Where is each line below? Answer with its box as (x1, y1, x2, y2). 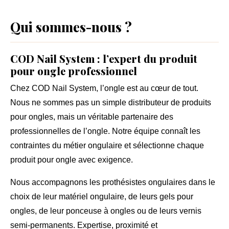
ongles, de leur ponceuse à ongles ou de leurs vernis (10, 206, 201, 215)
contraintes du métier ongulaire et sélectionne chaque (10, 141, 204, 150)
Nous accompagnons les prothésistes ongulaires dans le (10, 177, 215, 187)
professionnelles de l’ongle (10, 126, 108, 135)
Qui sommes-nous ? (10, 17, 132, 35)
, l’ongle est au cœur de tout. (96, 83, 198, 93)
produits (182, 98, 211, 107)
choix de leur (10, 192, 59, 201)
